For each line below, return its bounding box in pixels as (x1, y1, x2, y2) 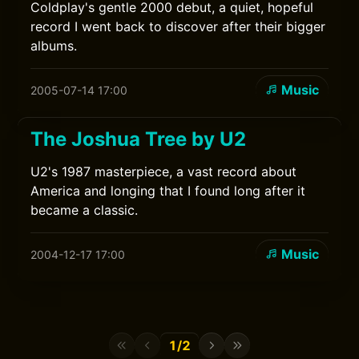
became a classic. (30, 202, 139, 218)
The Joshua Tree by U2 (30, 127, 247, 151)
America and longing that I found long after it (30, 183, 306, 199)
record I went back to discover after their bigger (30, 18, 326, 34)
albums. (30, 38, 78, 54)
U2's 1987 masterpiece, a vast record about (30, 163, 297, 179)
